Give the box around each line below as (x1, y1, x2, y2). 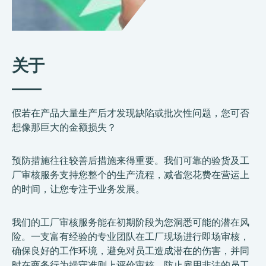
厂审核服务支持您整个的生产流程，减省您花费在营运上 (12, 168, 249, 181)
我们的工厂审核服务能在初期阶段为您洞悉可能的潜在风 (12, 216, 249, 229)
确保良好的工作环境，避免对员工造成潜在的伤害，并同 (12, 244, 249, 257)
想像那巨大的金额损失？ (12, 121, 116, 134)
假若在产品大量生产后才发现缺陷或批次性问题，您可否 (12, 106, 249, 119)
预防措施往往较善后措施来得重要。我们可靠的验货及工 (12, 154, 249, 167)
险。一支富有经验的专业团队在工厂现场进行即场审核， (12, 230, 249, 243)
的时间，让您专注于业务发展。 (12, 182, 145, 195)
